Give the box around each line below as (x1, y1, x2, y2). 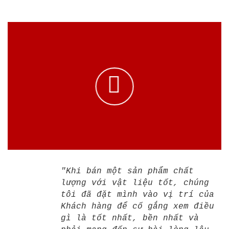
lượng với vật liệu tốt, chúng (61, 178, 209, 188)
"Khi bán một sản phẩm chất (61, 167, 194, 176)
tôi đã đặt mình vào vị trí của (61, 190, 214, 200)
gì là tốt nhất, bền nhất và (61, 214, 199, 223)
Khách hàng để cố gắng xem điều (61, 202, 214, 212)
